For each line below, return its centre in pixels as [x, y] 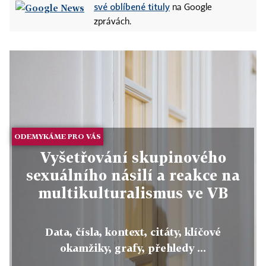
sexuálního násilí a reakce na [133, 175]
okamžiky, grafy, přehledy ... [133, 248]
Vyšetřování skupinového [133, 157]
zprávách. [113, 22]
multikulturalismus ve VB [133, 192]
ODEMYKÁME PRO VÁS [58, 136]
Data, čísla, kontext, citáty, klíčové [133, 232]
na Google [191, 8]
